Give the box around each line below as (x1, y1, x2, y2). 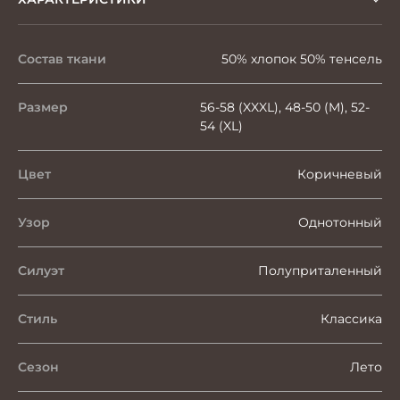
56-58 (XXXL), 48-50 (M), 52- (200, 98, 370, 115)
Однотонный (298, 213, 382, 230)
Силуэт (18, 262, 64, 279)
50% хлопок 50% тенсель (221, 50, 382, 67)
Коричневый (297, 165, 382, 182)
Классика (321, 310, 382, 327)
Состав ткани (18, 50, 106, 67)
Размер (18, 98, 68, 115)
